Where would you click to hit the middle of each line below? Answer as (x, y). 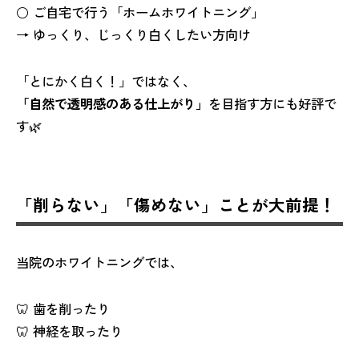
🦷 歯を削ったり (63, 308)
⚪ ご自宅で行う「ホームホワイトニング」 (140, 12)
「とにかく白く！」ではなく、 (106, 81)
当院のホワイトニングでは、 (99, 262)
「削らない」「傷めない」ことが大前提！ (176, 204)
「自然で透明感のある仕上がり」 (112, 103)
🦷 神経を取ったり (69, 331)
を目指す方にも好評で (272, 103)
